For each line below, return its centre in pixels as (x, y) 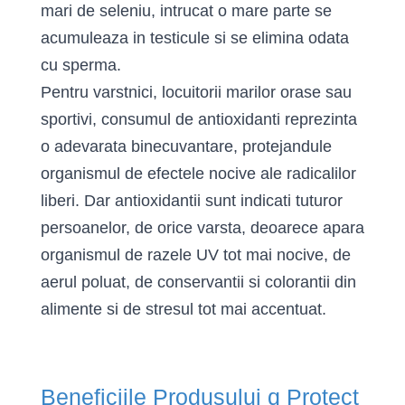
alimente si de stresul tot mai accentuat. (184, 309)
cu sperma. (83, 65)
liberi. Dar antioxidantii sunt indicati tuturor (192, 201)
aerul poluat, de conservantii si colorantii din (198, 282)
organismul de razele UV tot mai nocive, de (196, 255)
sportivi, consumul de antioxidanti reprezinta (199, 119)
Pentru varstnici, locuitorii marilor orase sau (196, 92)
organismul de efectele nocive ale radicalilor (198, 174)
